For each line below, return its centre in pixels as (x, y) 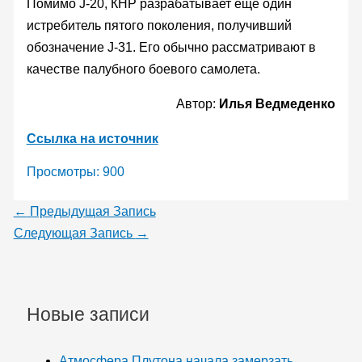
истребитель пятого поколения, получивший (159, 25)
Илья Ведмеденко (278, 103)
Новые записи (88, 314)
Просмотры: (63, 171)
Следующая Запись (74, 233)
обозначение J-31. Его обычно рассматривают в (171, 47)
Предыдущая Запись (91, 211)
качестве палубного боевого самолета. (143, 69)
